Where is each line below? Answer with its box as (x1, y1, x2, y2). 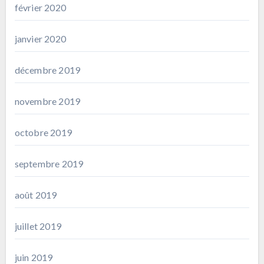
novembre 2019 (14, 95, 81, 107)
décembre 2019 (14, 64, 81, 75)
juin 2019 (14, 251, 53, 263)
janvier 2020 (14, 32, 66, 44)
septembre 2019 (14, 157, 84, 169)
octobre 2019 (14, 126, 72, 138)
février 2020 (14, 1, 66, 13)
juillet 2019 (14, 220, 61, 232)
